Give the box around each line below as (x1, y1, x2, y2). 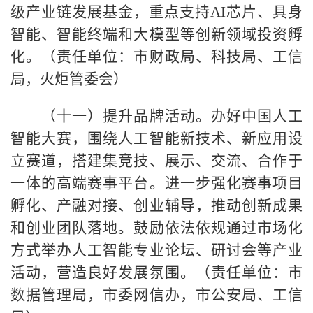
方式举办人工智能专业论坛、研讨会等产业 (10, 241, 303, 259)
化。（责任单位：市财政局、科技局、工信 (10, 48, 303, 65)
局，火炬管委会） (10, 70, 128, 87)
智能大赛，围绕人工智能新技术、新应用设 (10, 129, 303, 147)
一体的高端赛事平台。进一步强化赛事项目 (10, 174, 303, 191)
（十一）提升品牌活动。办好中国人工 (10, 107, 303, 124)
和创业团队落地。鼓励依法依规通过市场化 (10, 219, 303, 236)
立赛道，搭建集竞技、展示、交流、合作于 (10, 152, 303, 169)
